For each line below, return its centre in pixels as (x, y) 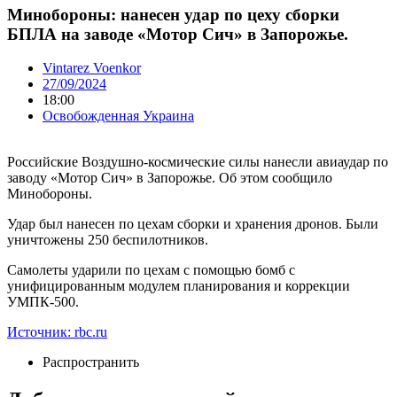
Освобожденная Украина (118, 116)
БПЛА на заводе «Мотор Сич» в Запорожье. (178, 34)
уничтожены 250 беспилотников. (108, 240)
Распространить (91, 362)
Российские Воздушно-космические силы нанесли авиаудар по (198, 162)
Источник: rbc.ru (57, 332)
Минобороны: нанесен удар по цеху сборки (173, 14)
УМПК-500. (43, 302)
